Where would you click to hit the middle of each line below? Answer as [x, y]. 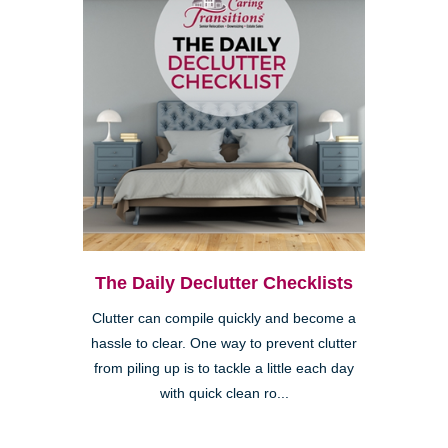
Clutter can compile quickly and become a [224, 318]
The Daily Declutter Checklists [224, 282]
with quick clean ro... [224, 393]
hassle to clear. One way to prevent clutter [224, 343]
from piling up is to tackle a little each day [224, 368]
